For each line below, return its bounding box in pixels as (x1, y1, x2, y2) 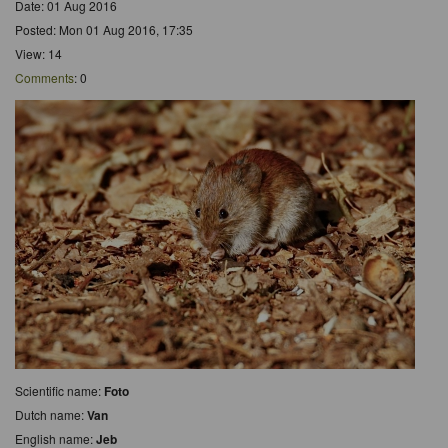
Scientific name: (15, 381, 104, 399)
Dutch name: (15, 405, 87, 423)
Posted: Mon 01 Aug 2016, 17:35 (15, 20, 193, 38)
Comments (15, 68, 74, 86)
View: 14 (15, 44, 62, 62)
